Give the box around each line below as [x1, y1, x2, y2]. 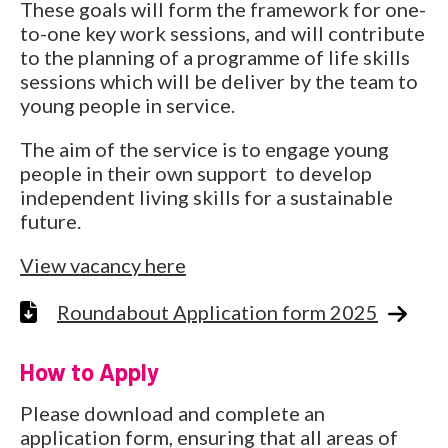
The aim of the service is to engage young [20, 136, 389, 161]
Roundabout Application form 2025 [57, 299, 378, 324]
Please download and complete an [20, 400, 325, 425]
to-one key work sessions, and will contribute [20, 20, 425, 45]
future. [20, 208, 81, 233]
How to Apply [20, 356, 159, 386]
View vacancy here [20, 252, 186, 277]
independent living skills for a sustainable [20, 184, 393, 209]
